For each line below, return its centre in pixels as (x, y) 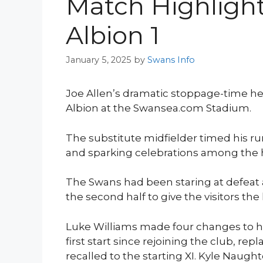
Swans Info (171, 60)
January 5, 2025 (99, 60)
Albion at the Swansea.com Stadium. (159, 108)
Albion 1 (113, 35)
